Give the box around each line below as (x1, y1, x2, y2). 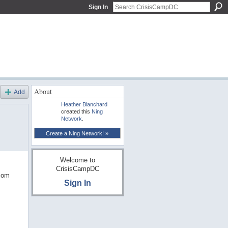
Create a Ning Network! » (46, 130, 109, 136)
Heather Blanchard (61, 101, 107, 107)
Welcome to (60, 156, 95, 164)
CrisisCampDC (55, 165, 99, 173)
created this (61, 108, 92, 115)
